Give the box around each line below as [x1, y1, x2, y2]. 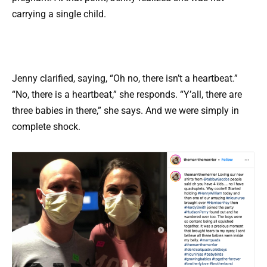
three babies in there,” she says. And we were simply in [12, 104, 239, 116]
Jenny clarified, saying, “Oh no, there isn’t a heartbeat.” [12, 72, 238, 84]
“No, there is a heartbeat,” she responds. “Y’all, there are [12, 88, 242, 100]
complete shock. [12, 120, 80, 132]
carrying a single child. [12, 8, 106, 20]
